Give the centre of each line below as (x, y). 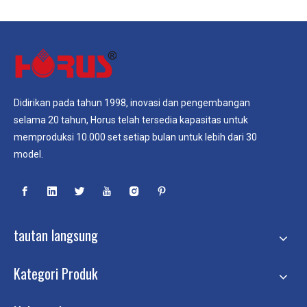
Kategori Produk (56, 273)
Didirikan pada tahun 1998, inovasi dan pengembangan (132, 102)
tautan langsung (56, 235)
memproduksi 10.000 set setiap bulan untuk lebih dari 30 (135, 137)
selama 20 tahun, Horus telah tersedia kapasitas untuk (131, 120)
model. (28, 154)
